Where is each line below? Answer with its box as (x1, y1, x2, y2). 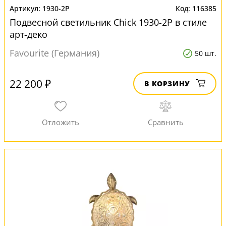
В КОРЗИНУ (144, 79, 190, 88)
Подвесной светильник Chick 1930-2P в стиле (10, 16, 207, 28)
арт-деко (10, 28, 47, 40)
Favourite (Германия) (10, 47, 99, 59)
